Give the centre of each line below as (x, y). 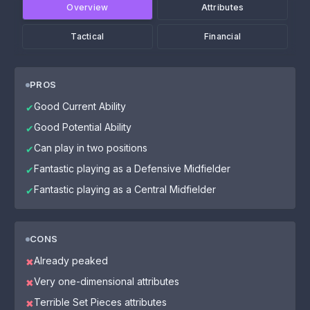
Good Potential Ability (83, 127)
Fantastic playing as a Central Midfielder (125, 189)
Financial (222, 36)
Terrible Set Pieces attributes (100, 302)
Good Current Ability (80, 106)
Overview (88, 7)
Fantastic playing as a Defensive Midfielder (132, 168)
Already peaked (71, 261)
